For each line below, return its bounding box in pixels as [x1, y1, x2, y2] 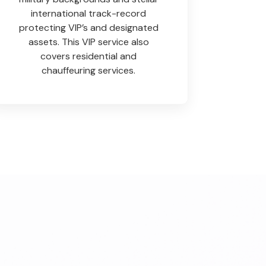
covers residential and [40, 50, 137, 63]
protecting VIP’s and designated [18, 21, 159, 34]
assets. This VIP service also [28, 36, 149, 49]
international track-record [31, 7, 147, 20]
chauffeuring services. [42, 64, 136, 77]
